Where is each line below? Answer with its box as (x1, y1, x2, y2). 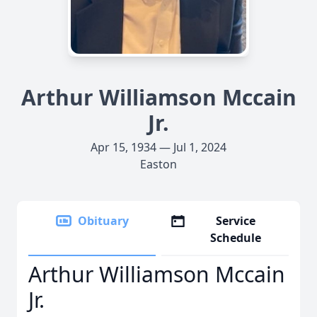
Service (216, 213, 256, 229)
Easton (140, 156, 177, 172)
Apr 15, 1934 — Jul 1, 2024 (91, 139, 226, 155)
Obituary (78, 213, 129, 229)
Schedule (210, 230, 262, 246)
